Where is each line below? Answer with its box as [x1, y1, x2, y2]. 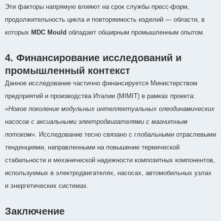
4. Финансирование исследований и [5, 52, 182, 64]
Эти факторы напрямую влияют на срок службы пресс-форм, [5, 3, 189, 11]
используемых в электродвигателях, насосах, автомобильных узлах [5, 169, 212, 177]
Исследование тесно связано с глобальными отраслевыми [37, 131, 216, 139]
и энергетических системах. [5, 182, 89, 190]
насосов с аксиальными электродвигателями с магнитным [5, 118, 187, 126]
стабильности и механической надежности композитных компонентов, [5, 156, 215, 164]
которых [5, 29, 31, 37]
